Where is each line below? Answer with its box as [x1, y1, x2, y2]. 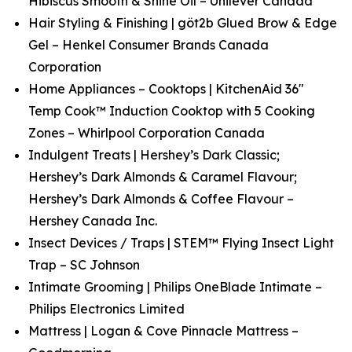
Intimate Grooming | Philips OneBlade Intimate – [28, 279, 322, 295]
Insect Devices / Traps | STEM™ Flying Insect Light [28, 235, 334, 251]
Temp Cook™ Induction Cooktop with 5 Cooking [28, 103, 315, 119]
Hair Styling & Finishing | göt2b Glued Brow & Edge [28, 15, 337, 31]
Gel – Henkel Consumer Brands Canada [28, 37, 269, 53]
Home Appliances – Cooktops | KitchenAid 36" [28, 81, 304, 97]
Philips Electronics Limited [28, 301, 185, 317]
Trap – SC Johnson [28, 257, 140, 273]
